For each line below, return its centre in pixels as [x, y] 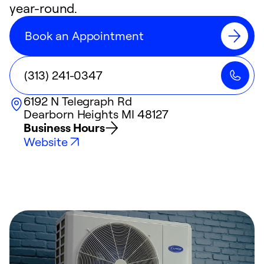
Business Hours [65, 128]
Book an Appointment [85, 36]
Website [46, 142]
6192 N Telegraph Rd [78, 101]
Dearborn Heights [71, 114]
